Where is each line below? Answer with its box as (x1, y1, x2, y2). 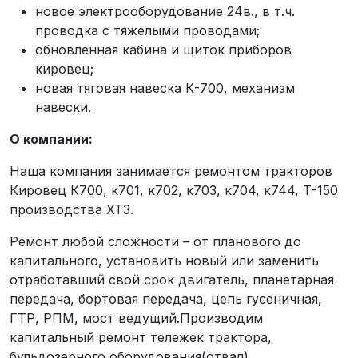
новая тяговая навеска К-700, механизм (35, 80, 295, 96)
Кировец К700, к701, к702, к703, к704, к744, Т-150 (10, 182, 338, 198)
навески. (35, 99, 91, 115)
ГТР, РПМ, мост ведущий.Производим (10, 310, 263, 326)
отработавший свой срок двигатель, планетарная (10, 272, 334, 288)
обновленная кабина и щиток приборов (35, 42, 292, 58)
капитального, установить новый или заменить (10, 253, 319, 268)
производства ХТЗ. (10, 201, 137, 217)
